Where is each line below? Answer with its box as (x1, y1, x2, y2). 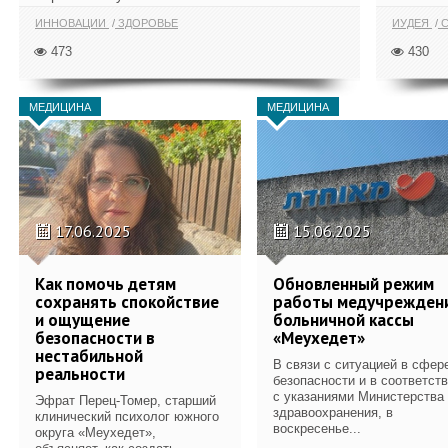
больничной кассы (273, 308, 414, 331)
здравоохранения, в (273, 404, 393, 420)
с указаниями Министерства (273, 388, 444, 404)
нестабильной (35, 344, 143, 367)
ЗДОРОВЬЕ (115, 16, 178, 29)
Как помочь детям (35, 272, 176, 295)
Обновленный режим (273, 272, 434, 295)
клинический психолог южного (35, 408, 219, 424)
